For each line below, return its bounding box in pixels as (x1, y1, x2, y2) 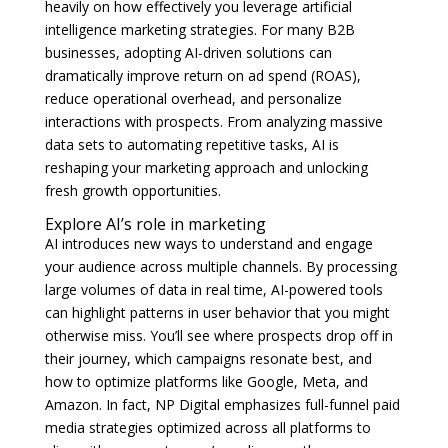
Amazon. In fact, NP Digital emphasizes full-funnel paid (44, 394, 400, 414)
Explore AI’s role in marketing (44, 212, 266, 235)
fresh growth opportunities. (44, 180, 221, 200)
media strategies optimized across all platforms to (44, 417, 371, 437)
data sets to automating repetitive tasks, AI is (44, 134, 339, 154)
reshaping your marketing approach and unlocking (44, 157, 368, 177)
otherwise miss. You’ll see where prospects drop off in (44, 325, 393, 345)
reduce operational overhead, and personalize (44, 88, 342, 108)
